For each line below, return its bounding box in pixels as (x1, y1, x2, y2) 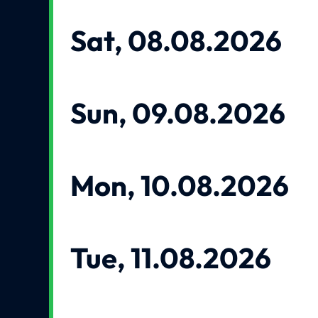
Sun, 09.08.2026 (70, 95, 286, 131)
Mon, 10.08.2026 (70, 168, 290, 204)
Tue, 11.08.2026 (70, 239, 272, 275)
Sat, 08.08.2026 (70, 23, 283, 59)
